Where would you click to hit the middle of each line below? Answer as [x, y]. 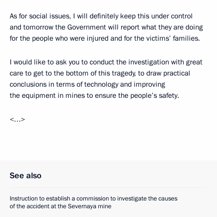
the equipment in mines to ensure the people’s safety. [94, 95]
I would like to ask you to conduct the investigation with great [106, 62]
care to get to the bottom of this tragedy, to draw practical [100, 73]
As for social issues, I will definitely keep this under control [101, 16]
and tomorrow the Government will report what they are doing [106, 27]
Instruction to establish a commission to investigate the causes [93, 199]
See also [26, 176]
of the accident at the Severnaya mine [61, 206]
